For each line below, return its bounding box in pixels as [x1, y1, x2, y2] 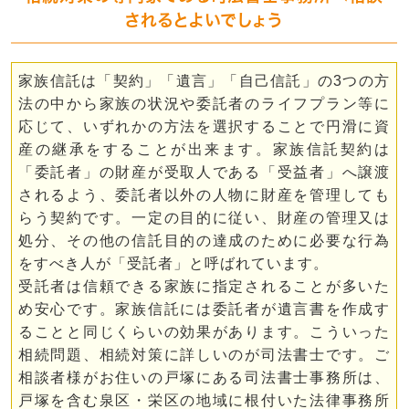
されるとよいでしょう [125, 12, 283, 28]
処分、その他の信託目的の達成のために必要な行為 [18, 233, 390, 248]
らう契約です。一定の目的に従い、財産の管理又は [18, 210, 390, 225]
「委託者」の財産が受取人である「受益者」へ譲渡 [18, 164, 390, 180]
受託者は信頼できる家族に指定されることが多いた [18, 278, 390, 294]
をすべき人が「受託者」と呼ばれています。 [18, 256, 329, 271]
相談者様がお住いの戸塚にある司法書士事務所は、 [18, 370, 390, 385]
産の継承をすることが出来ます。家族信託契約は [18, 142, 390, 157]
